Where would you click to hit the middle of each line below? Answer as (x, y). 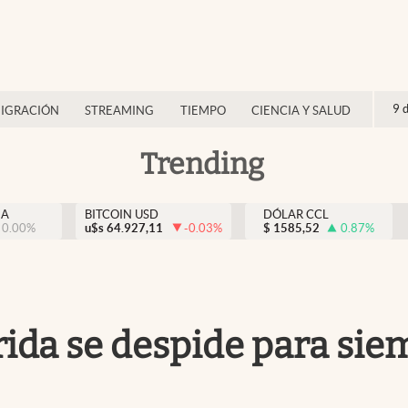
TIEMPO (203, 111)
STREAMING (119, 111)
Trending (202, 163)
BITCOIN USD (122, 214)
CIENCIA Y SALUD (301, 111)
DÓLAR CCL (296, 214)
